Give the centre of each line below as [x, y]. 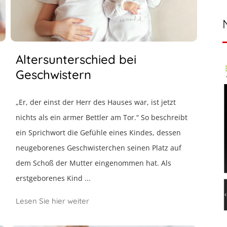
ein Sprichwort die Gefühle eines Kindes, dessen [99, 133]
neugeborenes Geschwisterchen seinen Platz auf [99, 148]
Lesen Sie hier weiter [53, 201]
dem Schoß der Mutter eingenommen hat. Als [94, 163]
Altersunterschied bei [76, 59]
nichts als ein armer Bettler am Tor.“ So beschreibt [102, 117]
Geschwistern [54, 74]
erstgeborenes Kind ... [53, 178]
